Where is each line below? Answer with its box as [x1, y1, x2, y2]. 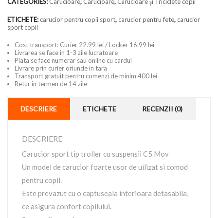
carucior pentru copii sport [40, 16, 115, 23]
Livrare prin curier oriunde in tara [15, 64, 107, 72]
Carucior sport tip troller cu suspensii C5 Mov [22, 149, 169, 158]
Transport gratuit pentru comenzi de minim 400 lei [15, 72, 157, 80]
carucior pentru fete [118, 16, 174, 23]
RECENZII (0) [142, 105, 182, 113]
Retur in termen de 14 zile [15, 80, 87, 88]
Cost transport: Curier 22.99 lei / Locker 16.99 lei [15, 41, 154, 49]
